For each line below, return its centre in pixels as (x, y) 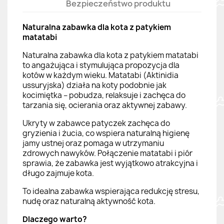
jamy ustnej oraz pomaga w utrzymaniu (93, 143)
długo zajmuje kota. (58, 173)
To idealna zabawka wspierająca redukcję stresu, (111, 191)
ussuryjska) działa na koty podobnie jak (94, 85)
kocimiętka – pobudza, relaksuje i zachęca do (104, 95)
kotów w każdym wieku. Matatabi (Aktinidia (100, 75)
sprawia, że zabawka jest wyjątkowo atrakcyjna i (110, 163)
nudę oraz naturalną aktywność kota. (89, 201)
